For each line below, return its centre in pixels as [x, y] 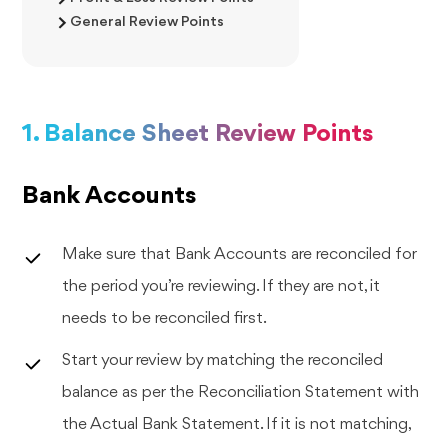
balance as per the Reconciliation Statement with [241, 392]
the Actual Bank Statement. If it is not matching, [237, 424]
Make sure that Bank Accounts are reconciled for [240, 254]
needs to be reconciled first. [165, 318]
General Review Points [147, 22]
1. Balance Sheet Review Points [198, 133]
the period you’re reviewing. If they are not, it [221, 286]
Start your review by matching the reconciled [223, 360]
